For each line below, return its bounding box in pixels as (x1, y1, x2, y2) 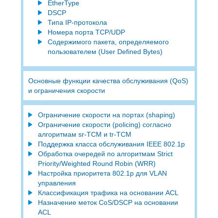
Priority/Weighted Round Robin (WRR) (37, 159, 156, 167)
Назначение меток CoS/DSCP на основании (37, 198, 178, 206)
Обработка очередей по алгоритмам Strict (37, 149, 173, 158)
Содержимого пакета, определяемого (47, 37, 169, 46)
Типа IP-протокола (47, 18, 107, 26)
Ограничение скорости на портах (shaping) (37, 110, 175, 119)
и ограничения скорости (28, 86, 105, 94)
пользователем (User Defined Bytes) (47, 47, 163, 55)
